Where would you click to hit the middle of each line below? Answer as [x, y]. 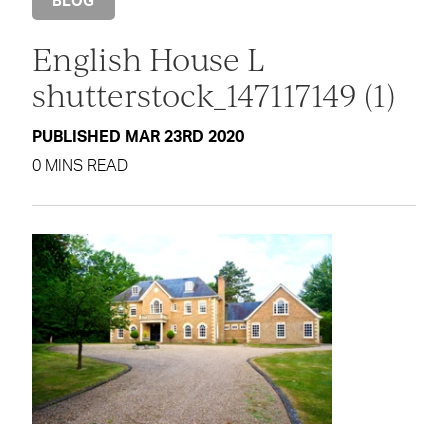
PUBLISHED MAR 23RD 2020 [137, 136]
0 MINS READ [79, 165]
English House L [147, 58]
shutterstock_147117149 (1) [213, 94]
